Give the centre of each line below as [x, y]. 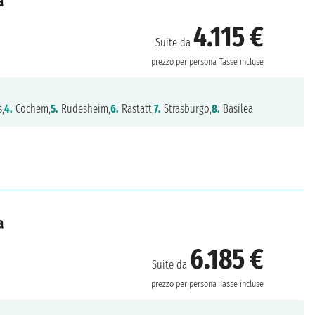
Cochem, [32, 109]
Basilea [237, 109]
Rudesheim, [85, 109]
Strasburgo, [187, 109]
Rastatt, [137, 109]
